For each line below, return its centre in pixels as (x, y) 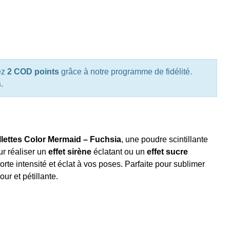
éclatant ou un (119, 152)
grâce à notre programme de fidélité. (125, 72)
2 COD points (33, 72)
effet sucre (167, 152)
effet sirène (70, 152)
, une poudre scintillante (164, 140)
